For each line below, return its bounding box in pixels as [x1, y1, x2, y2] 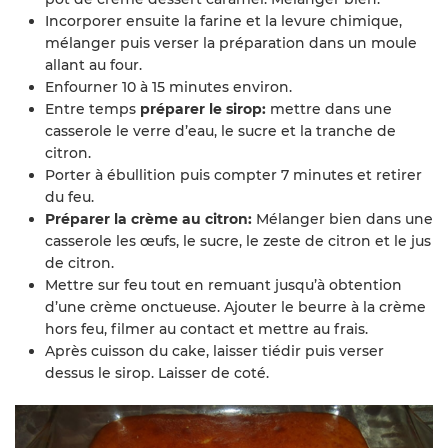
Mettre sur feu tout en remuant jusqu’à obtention [45, 276, 402, 294]
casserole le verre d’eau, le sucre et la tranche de [45, 122, 396, 140]
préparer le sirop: [140, 100, 270, 118]
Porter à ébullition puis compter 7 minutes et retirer [45, 166, 422, 184]
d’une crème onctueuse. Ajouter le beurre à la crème [45, 298, 426, 316]
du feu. [45, 188, 94, 206]
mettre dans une [270, 100, 392, 118]
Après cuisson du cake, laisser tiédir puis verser [45, 342, 384, 360]
